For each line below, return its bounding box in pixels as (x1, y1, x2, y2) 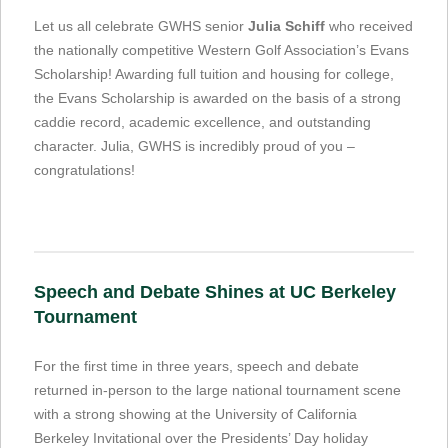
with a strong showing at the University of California (34, 405, 357, 422)
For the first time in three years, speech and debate (34, 357, 359, 374)
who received (325, 17, 413, 34)
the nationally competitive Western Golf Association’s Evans (34, 41, 409, 58)
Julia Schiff (248, 17, 325, 34)
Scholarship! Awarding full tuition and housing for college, (34, 65, 394, 82)
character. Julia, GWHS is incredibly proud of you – (34, 137, 355, 154)
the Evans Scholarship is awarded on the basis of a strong (34, 89, 401, 106)
